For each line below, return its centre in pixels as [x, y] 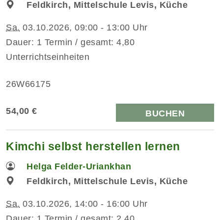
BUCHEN [165, 113]
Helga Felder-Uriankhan [79, 166]
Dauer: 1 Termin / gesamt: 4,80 [70, 42]
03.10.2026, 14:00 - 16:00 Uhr [84, 204]
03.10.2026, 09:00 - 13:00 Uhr [84, 27]
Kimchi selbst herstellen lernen [93, 146]
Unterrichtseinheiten [48, 57]
